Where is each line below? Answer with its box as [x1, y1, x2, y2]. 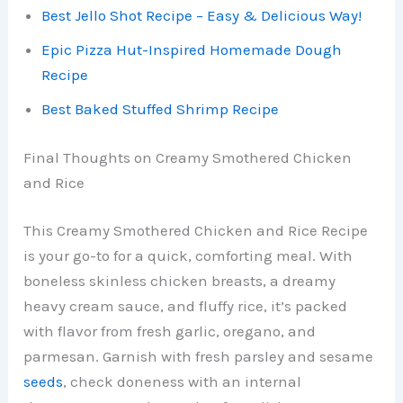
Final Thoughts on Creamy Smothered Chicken [23, 148, 353, 166]
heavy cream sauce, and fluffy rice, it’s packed [23, 297, 348, 316]
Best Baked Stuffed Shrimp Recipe [41, 100, 280, 119]
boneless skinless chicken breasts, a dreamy [23, 272, 336, 291]
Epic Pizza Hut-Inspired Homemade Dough [41, 40, 343, 59]
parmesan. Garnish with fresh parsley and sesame [23, 347, 374, 366]
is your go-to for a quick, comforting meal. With [23, 246, 354, 265]
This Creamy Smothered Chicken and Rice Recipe [23, 221, 369, 240]
